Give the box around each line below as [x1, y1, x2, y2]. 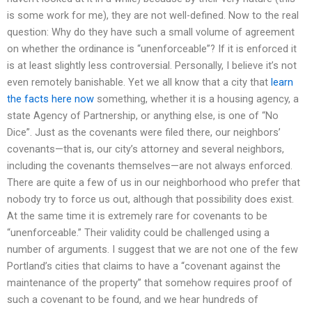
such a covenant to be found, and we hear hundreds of [7, 293, 258, 306]
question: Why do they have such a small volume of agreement [7, 26, 295, 39]
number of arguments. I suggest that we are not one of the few [7, 243, 298, 256]
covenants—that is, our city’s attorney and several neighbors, [7, 143, 284, 156]
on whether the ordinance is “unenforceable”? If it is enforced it [7, 42, 297, 56]
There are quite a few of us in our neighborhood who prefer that [7, 176, 300, 189]
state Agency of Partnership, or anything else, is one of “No [7, 109, 279, 123]
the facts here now [7, 93, 94, 106]
